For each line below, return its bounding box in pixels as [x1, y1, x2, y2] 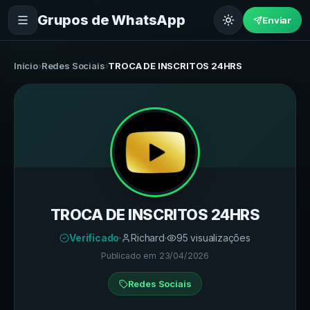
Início [14, 60, 38, 71]
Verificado [69, 232, 120, 244]
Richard [131, 232, 165, 244]
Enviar [262, 15, 291, 26]
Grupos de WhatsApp [37, 11, 185, 28]
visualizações [188, 232, 250, 244]
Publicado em [101, 250, 159, 261]
